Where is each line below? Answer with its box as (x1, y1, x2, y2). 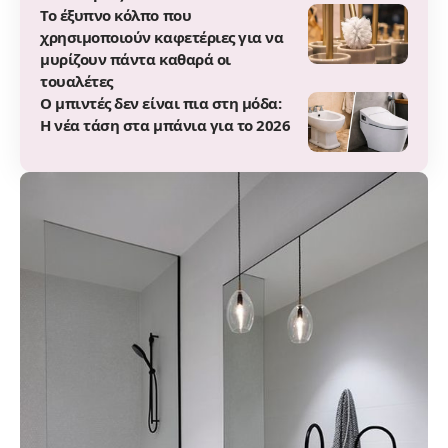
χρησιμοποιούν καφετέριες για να (40, 26, 284, 47)
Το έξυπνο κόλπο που (40, 4, 192, 25)
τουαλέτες (40, 70, 113, 91)
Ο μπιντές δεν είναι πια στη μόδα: (40, 92, 282, 113)
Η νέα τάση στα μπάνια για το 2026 (40, 114, 291, 135)
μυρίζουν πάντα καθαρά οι (40, 48, 231, 69)
